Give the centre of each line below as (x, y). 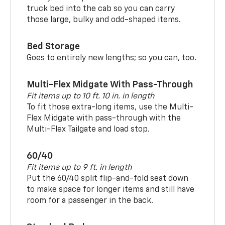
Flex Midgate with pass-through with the (104, 118)
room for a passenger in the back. (90, 201)
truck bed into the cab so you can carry (101, 9)
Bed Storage (53, 46)
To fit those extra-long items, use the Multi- (110, 107)
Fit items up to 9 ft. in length (79, 167)
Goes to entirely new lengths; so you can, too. (112, 58)
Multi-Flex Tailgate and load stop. (88, 129)
